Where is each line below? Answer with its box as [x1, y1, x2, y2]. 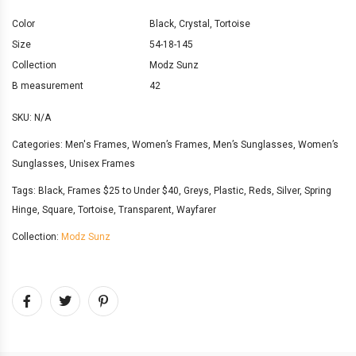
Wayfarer [176, 204, 216, 216]
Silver [277, 185, 300, 197]
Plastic [214, 185, 244, 197]
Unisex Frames [69, 158, 135, 170]
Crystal [179, 18, 210, 30]
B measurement [12, 80, 83, 92]
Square [42, 204, 73, 216]
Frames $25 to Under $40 [68, 185, 179, 197]
